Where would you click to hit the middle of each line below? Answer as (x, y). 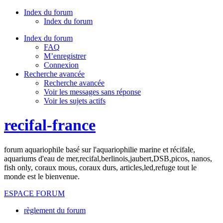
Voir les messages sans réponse (92, 92)
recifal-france (50, 125)
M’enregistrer (65, 56)
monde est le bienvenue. (42, 176)
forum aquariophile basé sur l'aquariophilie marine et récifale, (100, 149)
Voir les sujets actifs (75, 101)
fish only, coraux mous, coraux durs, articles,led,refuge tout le (100, 167)
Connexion (61, 65)
